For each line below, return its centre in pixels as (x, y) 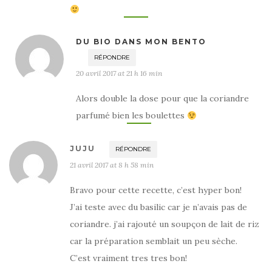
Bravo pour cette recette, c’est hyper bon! (156, 190)
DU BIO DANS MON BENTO (141, 42)
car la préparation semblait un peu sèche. (154, 241)
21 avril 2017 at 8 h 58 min (112, 165)
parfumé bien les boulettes (131, 116)
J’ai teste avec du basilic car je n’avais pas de (158, 207)
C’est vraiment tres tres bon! (128, 258)
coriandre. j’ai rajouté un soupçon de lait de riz (165, 224)
